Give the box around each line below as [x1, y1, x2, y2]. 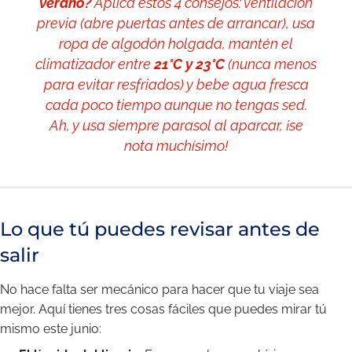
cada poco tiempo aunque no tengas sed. [45, 97, 307, 113]
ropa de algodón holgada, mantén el [59, 35, 293, 52]
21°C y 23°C [154, 56, 225, 72]
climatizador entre [35, 56, 154, 72]
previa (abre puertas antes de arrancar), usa [37, 15, 315, 31]
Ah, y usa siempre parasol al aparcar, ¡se [49, 117, 303, 134]
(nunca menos [225, 56, 317, 72]
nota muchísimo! [124, 137, 228, 154]
